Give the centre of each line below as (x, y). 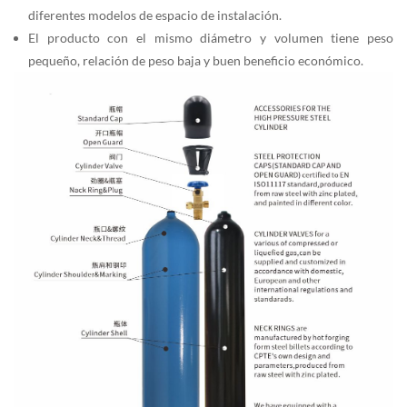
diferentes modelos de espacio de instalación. (155, 15)
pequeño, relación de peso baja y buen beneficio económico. (196, 61)
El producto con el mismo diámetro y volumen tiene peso (211, 38)
